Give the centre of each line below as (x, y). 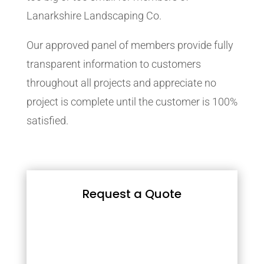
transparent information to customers (113, 64)
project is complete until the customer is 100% (132, 102)
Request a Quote (132, 194)
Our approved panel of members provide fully (130, 45)
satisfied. (47, 121)
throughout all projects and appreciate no (121, 83)
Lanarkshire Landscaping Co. (94, 16)
